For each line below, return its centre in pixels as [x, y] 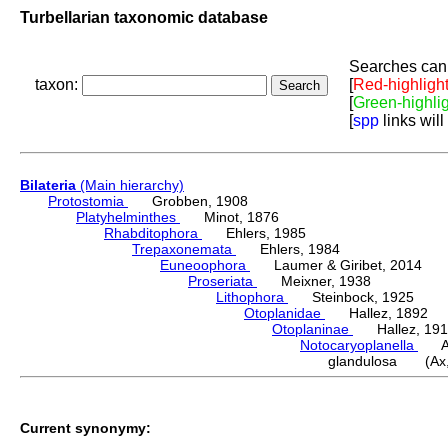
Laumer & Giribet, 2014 [336, 265]
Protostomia [88, 201]
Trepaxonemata [184, 249]
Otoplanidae [284, 313]
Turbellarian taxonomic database [144, 17]
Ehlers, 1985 [254, 233]
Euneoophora [205, 265]
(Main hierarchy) [130, 185]
